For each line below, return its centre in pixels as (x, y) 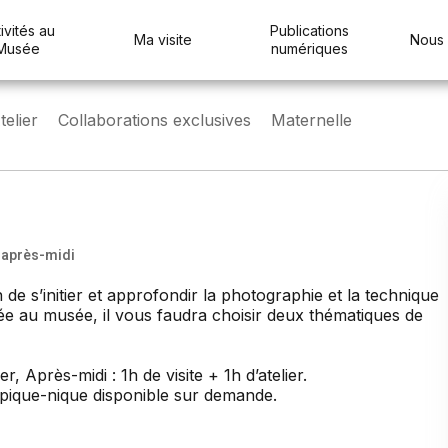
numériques (309, 48)
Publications (309, 30)
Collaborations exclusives (154, 120)
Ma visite (163, 39)
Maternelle (311, 120)
